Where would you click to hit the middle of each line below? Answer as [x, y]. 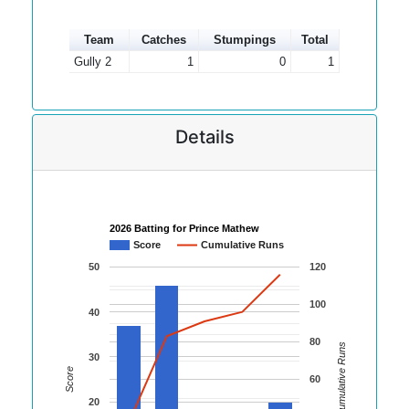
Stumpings [245, 40]
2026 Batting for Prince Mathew [184, 229]
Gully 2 [92, 62]
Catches [164, 40]
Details [204, 137]
